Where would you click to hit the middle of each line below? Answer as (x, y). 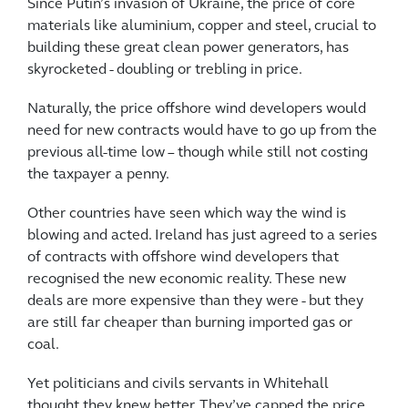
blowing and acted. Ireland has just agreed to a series (202, 235)
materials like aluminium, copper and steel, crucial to (202, 26)
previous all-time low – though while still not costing (198, 153)
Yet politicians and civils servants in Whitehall (178, 384)
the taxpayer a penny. (98, 174)
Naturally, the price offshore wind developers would (197, 109)
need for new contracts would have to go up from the (202, 131)
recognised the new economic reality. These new (187, 279)
